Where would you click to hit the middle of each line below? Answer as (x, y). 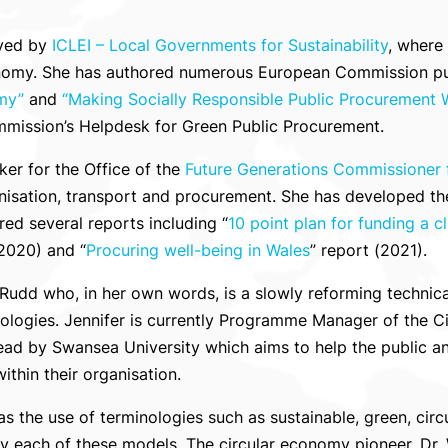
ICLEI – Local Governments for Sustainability (219, 44)
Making (95, 98)
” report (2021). (368, 249)
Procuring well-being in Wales (197, 249)
